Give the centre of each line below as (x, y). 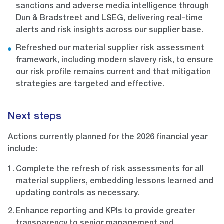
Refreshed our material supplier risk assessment (110, 49)
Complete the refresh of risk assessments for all (110, 170)
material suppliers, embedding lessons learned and (115, 182)
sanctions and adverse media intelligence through (112, 7)
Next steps (35, 117)
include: (23, 150)
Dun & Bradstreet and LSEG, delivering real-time (109, 19)
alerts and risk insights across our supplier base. (110, 31)
